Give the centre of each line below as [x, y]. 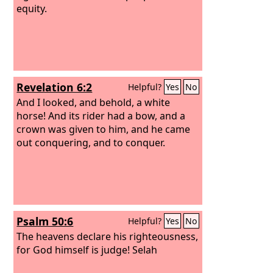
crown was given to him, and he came [104, 129]
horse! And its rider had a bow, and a [101, 115]
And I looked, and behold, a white [94, 102]
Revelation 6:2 [55, 87]
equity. [32, 8]
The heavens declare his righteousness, [108, 236]
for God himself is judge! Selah [87, 250]
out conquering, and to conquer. [91, 142]
